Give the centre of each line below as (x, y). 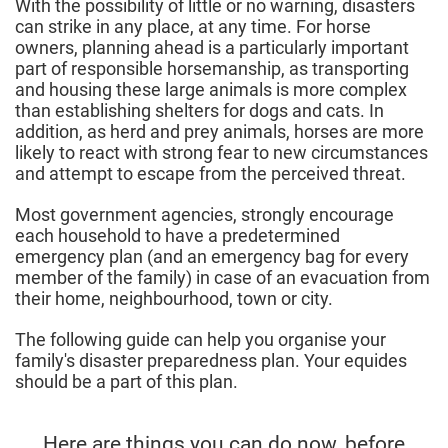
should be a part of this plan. (126, 381)
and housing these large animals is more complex (211, 89)
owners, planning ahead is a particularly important (212, 47)
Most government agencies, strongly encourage (204, 214)
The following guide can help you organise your (200, 339)
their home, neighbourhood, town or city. (176, 298)
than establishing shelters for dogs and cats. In (199, 110)
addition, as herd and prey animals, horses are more (219, 131)
